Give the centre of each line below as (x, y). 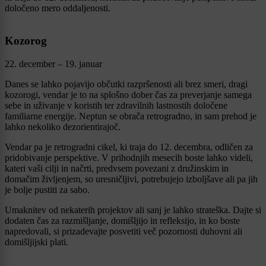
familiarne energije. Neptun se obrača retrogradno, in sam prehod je (131, 116)
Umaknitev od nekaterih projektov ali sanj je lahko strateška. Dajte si (133, 210)
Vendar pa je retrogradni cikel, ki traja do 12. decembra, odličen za (129, 147)
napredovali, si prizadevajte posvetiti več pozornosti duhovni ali (123, 231)
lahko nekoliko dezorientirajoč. (63, 126)
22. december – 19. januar (53, 64)
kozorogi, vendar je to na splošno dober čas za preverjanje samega (128, 94)
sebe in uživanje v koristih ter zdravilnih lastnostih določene (116, 105)
